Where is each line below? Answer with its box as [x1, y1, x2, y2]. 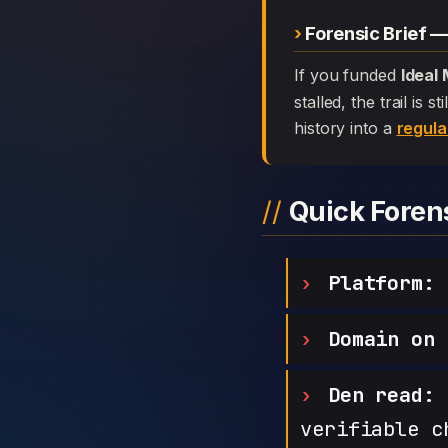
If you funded [298, 65, 401, 85]
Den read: [327, 381, 435, 408]
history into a [294, 118, 397, 138]
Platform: [327, 269, 435, 296]
